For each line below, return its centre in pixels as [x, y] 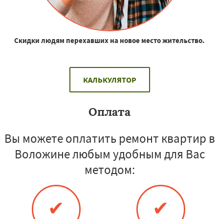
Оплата [109, 111]
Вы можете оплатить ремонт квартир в [109, 138]
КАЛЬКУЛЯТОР [109, 79]
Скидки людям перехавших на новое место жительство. [109, 40]
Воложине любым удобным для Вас [109, 154]
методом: [109, 169]
